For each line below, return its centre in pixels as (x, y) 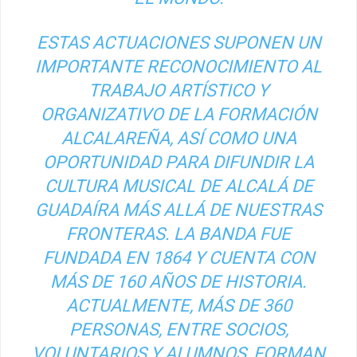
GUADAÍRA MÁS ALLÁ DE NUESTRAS (178, 210)
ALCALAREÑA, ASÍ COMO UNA (178, 138)
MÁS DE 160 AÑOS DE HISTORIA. (178, 281)
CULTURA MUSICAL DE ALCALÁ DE (178, 186)
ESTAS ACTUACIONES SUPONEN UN (178, 42)
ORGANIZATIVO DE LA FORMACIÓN (178, 114)
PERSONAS (114, 329)
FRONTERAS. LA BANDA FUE (178, 233)
